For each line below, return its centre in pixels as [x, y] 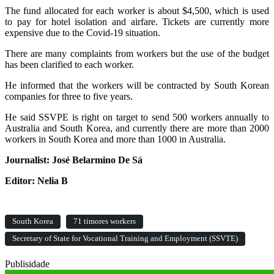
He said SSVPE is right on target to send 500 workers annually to [137, 117]
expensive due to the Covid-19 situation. [83, 33]
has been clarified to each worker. [69, 65]
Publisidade [27, 264]
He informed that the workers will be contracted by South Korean [137, 86]
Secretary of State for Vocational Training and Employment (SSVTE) [125, 239]
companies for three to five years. [69, 97]
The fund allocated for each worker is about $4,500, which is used [137, 11]
